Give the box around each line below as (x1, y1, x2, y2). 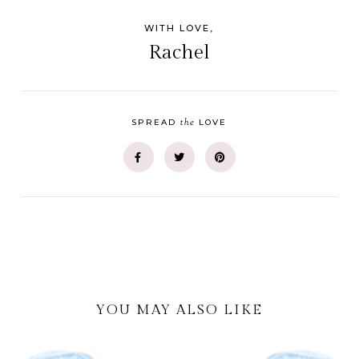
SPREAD (131, 117, 181, 128)
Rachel (148, 41, 211, 65)
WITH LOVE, (144, 22, 215, 34)
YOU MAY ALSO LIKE (95, 302, 264, 319)
